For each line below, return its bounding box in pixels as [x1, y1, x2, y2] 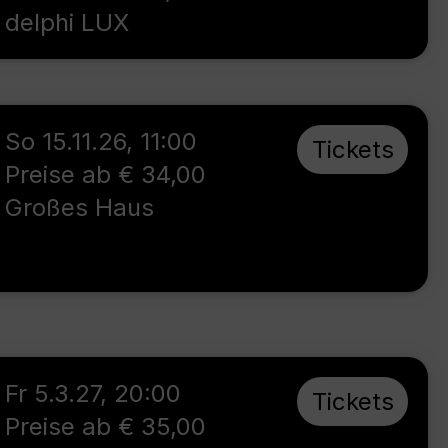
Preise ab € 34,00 [5, 160, 207, 189]
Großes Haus [5, 193, 155, 222]
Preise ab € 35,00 [5, 412, 207, 441]
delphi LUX [5, 8, 130, 37]
